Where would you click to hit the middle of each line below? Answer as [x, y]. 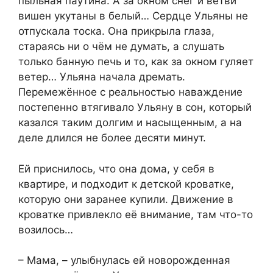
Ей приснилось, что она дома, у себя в [116, 168]
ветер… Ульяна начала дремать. [102, 77]
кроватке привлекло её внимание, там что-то [136, 214]
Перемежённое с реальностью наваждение [130, 92]
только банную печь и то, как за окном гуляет [136, 62]
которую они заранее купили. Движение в [126, 199]
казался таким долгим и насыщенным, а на [130, 123]
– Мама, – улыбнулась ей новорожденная [124, 261]
